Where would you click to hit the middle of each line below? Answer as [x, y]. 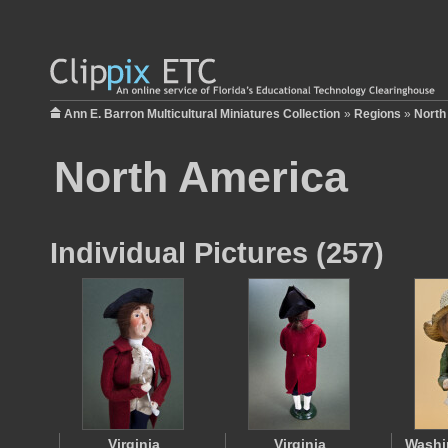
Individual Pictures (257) [217, 252]
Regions [377, 114]
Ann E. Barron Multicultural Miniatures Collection [202, 114]
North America [201, 177]
